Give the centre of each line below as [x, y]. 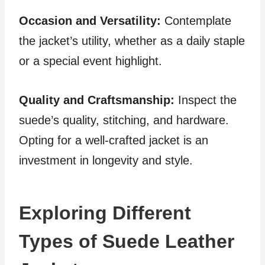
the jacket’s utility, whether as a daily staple [132, 41]
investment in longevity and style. [106, 160]
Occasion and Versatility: [90, 21]
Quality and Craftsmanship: [98, 100]
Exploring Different [105, 213]
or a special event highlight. [91, 61]
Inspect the [207, 100]
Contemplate [196, 21]
